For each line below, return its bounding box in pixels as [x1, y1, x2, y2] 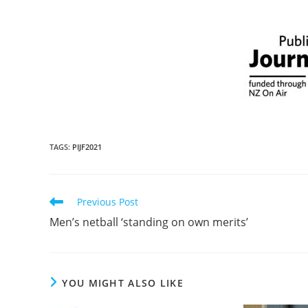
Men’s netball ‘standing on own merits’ [49, 214, 248, 230]
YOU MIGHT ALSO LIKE [62, 276, 184, 289]
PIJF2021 [72, 141, 102, 152]
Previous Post [77, 195, 138, 208]
